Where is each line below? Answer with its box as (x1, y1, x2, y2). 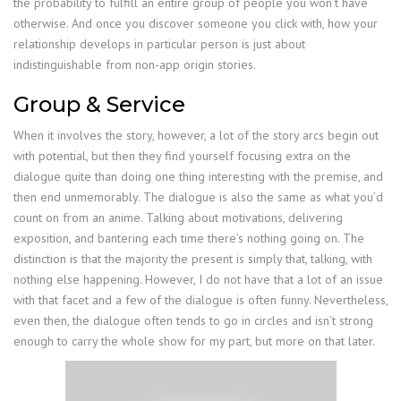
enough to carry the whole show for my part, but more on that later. (13, 333, 375, 350)
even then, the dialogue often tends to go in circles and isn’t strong (13, 312, 373, 329)
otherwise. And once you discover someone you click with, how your (13, 15, 378, 32)
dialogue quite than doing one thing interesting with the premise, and (13, 168, 383, 185)
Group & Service (13, 91, 185, 118)
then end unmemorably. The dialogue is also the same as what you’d (13, 189, 383, 206)
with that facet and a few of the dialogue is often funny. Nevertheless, (13, 292, 388, 309)
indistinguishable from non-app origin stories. (13, 56, 256, 73)
